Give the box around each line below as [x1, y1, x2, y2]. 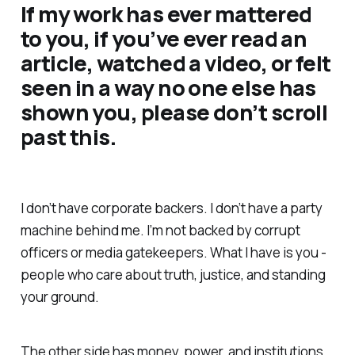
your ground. [20, 287, 99, 306]
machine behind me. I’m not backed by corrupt [20, 220, 300, 239]
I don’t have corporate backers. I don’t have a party [20, 198, 323, 217]
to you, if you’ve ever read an [20, 23, 307, 53]
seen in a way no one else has [20, 72, 316, 102]
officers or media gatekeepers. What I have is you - [20, 242, 326, 261]
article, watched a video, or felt [20, 48, 331, 78]
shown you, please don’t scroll [20, 97, 328, 127]
